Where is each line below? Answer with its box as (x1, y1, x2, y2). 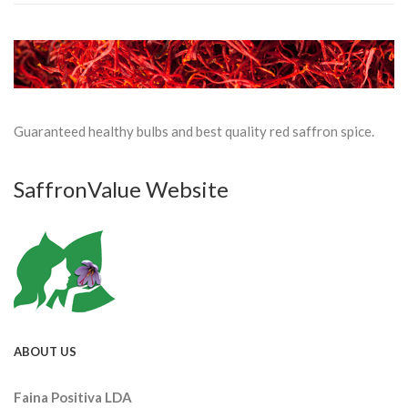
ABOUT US (14, 344, 76, 360)
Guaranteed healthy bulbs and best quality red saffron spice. (14, 123, 374, 140)
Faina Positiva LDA (14, 389, 132, 406)
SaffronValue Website (14, 176, 229, 203)
